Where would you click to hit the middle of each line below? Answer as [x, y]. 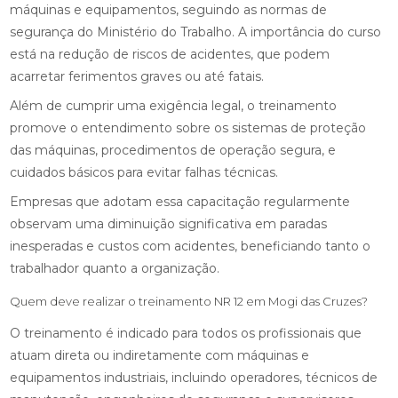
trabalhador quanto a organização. [115, 268]
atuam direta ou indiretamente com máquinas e [160, 355]
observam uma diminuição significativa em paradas [169, 224]
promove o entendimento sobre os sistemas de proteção [188, 128]
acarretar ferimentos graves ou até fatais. [137, 76]
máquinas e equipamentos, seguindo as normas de [169, 10]
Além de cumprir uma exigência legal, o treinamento [174, 106]
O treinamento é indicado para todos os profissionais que [186, 333]
